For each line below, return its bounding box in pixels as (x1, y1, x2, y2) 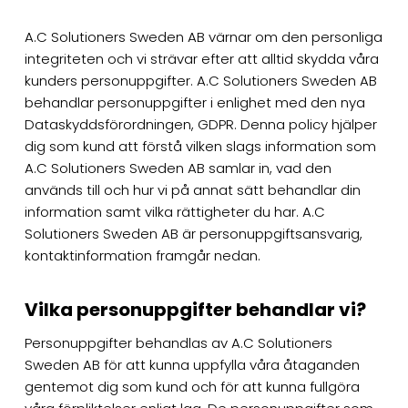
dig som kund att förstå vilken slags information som (24, 136, 376, 156)
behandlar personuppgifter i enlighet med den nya (24, 92, 365, 112)
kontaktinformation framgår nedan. (24, 245, 260, 265)
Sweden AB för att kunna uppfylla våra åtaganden (24, 354, 360, 374)
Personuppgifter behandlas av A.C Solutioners (24, 332, 332, 352)
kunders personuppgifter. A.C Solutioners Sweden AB (24, 70, 377, 90)
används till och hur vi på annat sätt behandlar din (24, 179, 361, 199)
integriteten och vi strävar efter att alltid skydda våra (24, 48, 379, 68)
